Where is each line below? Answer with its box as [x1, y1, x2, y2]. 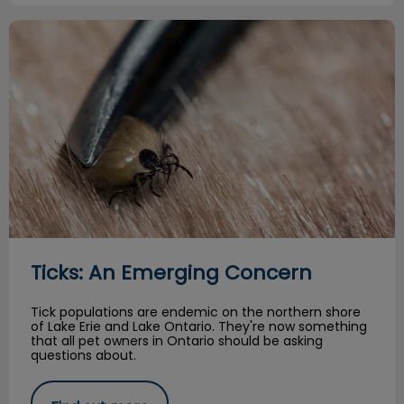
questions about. [31, 346, 136, 365]
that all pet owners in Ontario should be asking [31, 332, 323, 351]
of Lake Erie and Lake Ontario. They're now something [31, 317, 367, 336]
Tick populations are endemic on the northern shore [31, 303, 361, 322]
